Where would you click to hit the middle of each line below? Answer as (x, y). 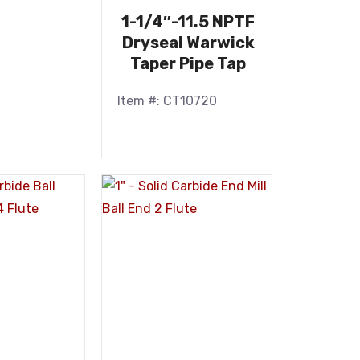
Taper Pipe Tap (188, 63)
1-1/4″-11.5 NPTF (188, 22)
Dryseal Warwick (188, 43)
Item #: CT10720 (167, 101)
